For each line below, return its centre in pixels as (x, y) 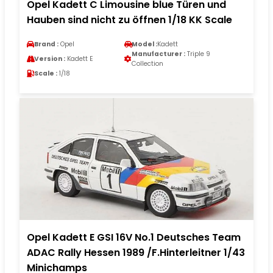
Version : (50, 58)
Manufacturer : (158, 54)
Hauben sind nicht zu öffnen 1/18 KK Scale (129, 19)
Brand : (46, 44)
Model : (144, 44)
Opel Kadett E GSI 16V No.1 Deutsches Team (134, 237)
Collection (147, 63)
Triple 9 (198, 54)
